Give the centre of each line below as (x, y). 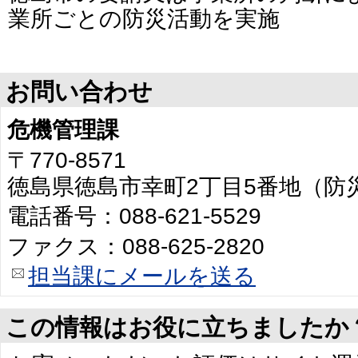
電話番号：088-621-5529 (134, 217)
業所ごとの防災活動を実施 (144, 18)
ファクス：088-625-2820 (136, 246)
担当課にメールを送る (142, 276)
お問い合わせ (79, 92)
